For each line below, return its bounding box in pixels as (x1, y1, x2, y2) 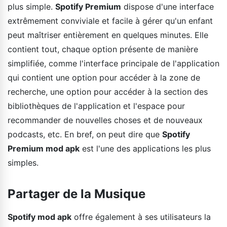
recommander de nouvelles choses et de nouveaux (8, 115, 203, 125)
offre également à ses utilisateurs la (71, 211, 211, 222)
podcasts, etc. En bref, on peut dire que (8, 129, 162, 139)
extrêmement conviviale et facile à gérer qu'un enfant (8, 15, 213, 26)
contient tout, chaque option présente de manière (8, 44, 198, 54)
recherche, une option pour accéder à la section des (8, 86, 208, 97)
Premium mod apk (8, 143, 80, 154)
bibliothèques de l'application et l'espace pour (8, 100, 185, 111)
